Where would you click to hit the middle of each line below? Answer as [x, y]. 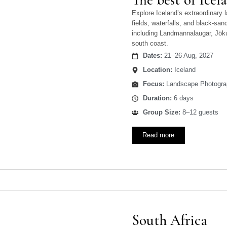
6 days [182, 98]
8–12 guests [199, 112]
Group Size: [161, 112]
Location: [157, 70]
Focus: [153, 84]
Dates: [152, 56]
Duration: [157, 98]
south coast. [150, 44]
